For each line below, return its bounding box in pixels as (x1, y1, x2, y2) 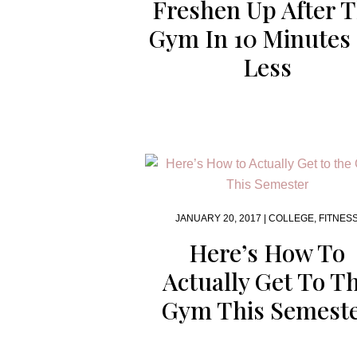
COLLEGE (269, 213, 315, 224)
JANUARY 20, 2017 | (175, 213, 269, 224)
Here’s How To (189, 237, 346, 269)
